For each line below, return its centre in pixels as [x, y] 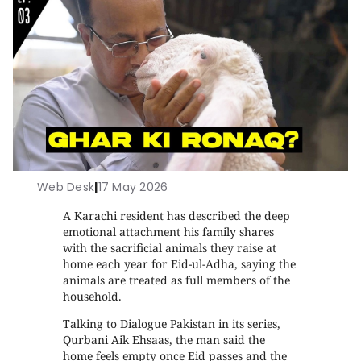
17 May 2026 [133, 187]
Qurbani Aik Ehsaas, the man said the [164, 340]
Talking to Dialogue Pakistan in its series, [172, 324]
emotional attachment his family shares [169, 232]
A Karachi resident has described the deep [177, 216]
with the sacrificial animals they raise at [170, 248]
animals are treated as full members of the [177, 280]
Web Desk [66, 187]
